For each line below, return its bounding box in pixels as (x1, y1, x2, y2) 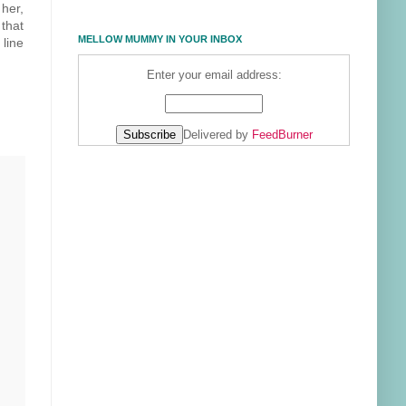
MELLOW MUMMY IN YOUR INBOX (78, 34, 242, 45)
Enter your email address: (146, 68, 282, 82)
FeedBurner (251, 129, 313, 142)
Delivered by (182, 129, 252, 142)
